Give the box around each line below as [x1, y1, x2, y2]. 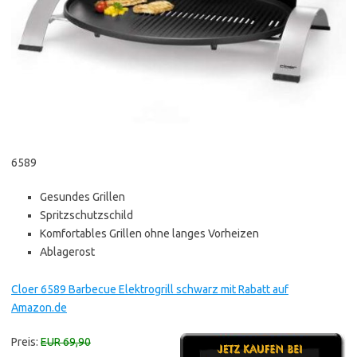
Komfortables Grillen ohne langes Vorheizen [40, 227, 259, 241]
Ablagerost [40, 245, 95, 259]
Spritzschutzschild [40, 209, 133, 222]
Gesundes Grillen [40, 190, 125, 204]
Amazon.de [11, 301, 67, 315]
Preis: [11, 335, 41, 349]
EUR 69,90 [41, 335, 91, 349]
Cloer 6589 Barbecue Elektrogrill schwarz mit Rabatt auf [11, 283, 288, 296]
